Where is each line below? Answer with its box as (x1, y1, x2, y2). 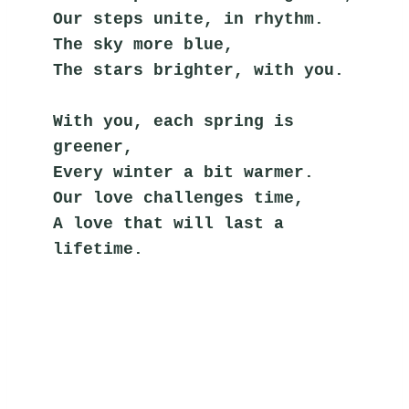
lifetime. (53, 240, 144, 259)
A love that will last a (53, 215, 285, 234)
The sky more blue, (53, 36, 235, 55)
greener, (53, 138, 134, 157)
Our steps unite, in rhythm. (53, 10, 325, 29)
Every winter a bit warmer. (53, 163, 315, 183)
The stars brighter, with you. (53, 61, 345, 80)
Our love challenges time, (53, 189, 305, 208)
